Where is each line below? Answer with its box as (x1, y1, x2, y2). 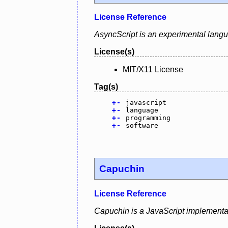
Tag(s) (94, 82, 118, 92)
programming (125, 114, 170, 122)
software (125, 122, 158, 130)
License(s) (94, 47, 134, 56)
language (125, 106, 158, 115)
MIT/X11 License (123, 65, 183, 74)
